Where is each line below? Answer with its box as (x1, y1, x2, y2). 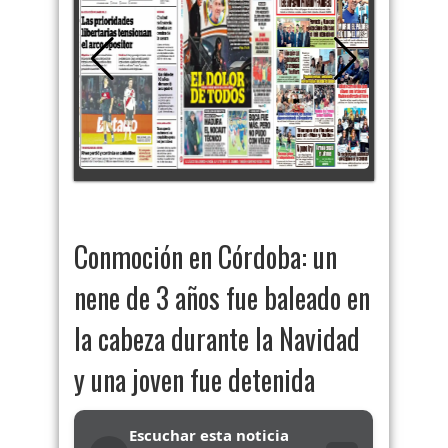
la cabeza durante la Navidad (74, 318, 360, 359)
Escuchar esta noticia (128, 425, 289, 445)
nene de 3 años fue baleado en (74, 277, 370, 318)
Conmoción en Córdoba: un (74, 236, 337, 277)
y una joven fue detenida (74, 359, 315, 400)
